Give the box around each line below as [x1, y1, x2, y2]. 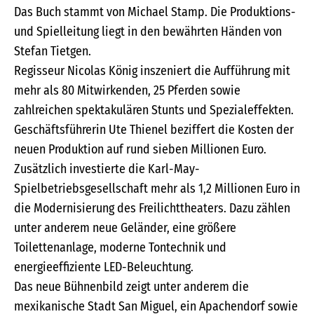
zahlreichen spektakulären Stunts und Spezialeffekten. [14, 102, 294, 118]
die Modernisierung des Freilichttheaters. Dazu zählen [14, 200, 290, 217]
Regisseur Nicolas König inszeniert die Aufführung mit [14, 63, 290, 79]
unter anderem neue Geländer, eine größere [14, 220, 236, 236]
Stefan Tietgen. [14, 43, 91, 60]
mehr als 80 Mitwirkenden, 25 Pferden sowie [14, 83, 240, 99]
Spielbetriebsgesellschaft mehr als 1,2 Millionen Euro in [14, 181, 300, 197]
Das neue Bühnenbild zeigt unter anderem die [14, 279, 249, 295]
